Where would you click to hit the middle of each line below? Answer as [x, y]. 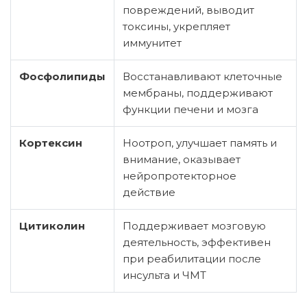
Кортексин [51, 143]
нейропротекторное [180, 175]
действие [149, 192]
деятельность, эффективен [197, 242]
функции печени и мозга [191, 109]
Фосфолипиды [62, 76]
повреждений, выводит [188, 10]
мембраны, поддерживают [198, 93]
